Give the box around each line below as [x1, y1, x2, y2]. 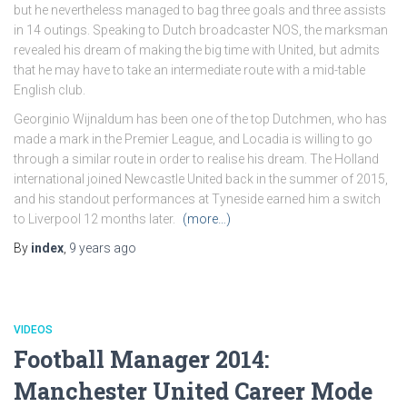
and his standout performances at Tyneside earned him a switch [14, 192, 381, 206]
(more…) [183, 212, 231, 226]
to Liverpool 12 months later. [14, 212, 178, 226]
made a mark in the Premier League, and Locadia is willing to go [14, 132, 372, 146]
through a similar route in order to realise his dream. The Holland [14, 152, 379, 166]
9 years [69, 241, 111, 255]
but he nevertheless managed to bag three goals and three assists [14, 3, 386, 17]
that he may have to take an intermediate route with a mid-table [14, 63, 365, 77]
